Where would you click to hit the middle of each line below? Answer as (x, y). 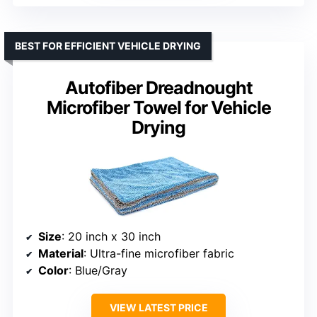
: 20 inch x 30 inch (111, 236)
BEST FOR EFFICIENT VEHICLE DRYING (108, 46)
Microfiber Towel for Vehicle (158, 108)
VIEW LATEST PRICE (158, 307)
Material (61, 253)
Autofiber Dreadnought (158, 88)
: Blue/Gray (98, 270)
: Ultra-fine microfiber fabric (159, 253)
